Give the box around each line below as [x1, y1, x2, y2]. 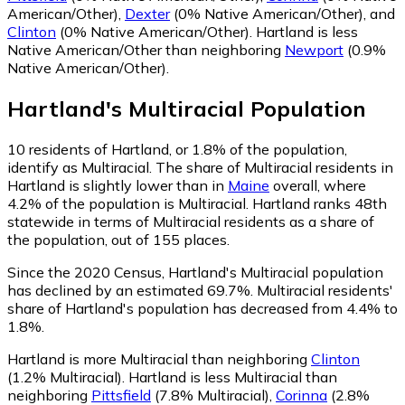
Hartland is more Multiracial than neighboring [7, 349, 311, 368]
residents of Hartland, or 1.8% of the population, [25, 139, 347, 158]
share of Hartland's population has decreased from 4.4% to [7, 298, 398, 317]
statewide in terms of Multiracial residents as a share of [7, 212, 374, 231]
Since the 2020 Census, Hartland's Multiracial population [7, 262, 383, 281]
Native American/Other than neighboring [7, 40, 285, 59]
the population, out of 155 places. [7, 230, 230, 249]
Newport [285, 40, 344, 59]
